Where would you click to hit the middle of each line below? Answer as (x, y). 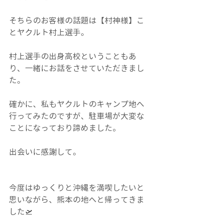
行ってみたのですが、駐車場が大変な (77, 116)
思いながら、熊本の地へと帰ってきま (77, 199)
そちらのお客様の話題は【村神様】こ (77, 20)
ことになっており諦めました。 (65, 128)
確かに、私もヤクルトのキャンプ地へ (77, 104)
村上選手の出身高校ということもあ (73, 56)
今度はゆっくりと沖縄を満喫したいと (77, 187)
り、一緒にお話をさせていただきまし (77, 68)
